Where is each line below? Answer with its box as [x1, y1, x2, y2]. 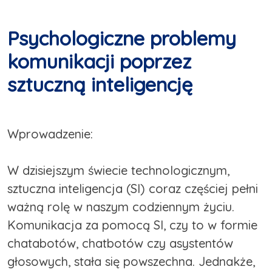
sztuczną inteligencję [7, 72, 192, 97]
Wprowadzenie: [7, 126, 93, 142]
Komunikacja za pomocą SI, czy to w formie [7, 217, 257, 233]
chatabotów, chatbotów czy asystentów [7, 236, 233, 251]
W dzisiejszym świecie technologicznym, [7, 163, 229, 178]
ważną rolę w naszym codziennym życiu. [7, 199, 234, 215]
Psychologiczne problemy [7, 26, 236, 51]
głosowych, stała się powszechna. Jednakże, [7, 254, 255, 270]
